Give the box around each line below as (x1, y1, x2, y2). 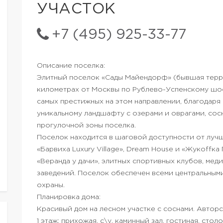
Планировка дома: (37, 194, 101, 200)
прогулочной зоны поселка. (37, 122, 136, 128)
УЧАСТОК (37, 2, 116, 16)
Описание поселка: (37, 63, 105, 69)
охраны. (37, 182, 65, 188)
